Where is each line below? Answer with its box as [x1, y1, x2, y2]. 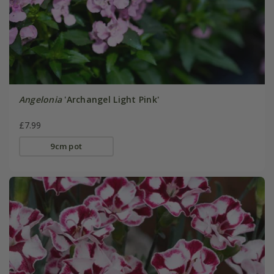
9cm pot [50, 140, 83, 152]
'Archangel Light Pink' [62, 93, 160, 105]
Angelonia [18, 93, 62, 105]
